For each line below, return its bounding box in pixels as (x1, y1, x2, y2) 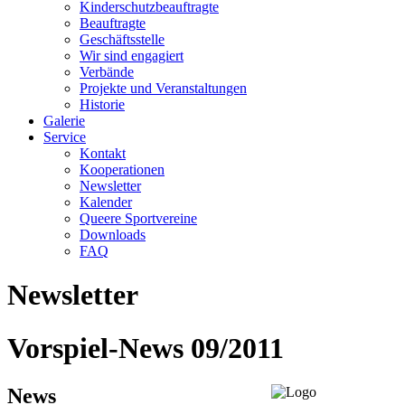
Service (43, 129, 86, 145)
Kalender (80, 194, 132, 210)
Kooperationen (80, 162, 165, 177)
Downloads (80, 227, 146, 242)
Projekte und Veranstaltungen (80, 80, 247, 96)
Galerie (43, 113, 85, 128)
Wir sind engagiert (80, 48, 184, 63)
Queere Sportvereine (80, 211, 197, 226)
